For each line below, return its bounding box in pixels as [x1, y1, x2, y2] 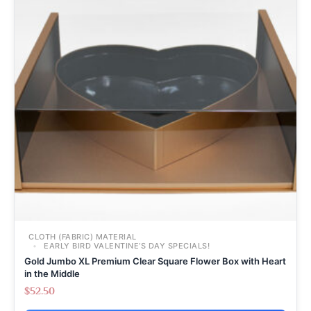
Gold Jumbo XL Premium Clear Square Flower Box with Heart [24, 255, 286, 267]
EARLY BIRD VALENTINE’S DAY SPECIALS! [41, 240, 210, 251]
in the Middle [24, 267, 80, 279]
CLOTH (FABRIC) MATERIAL [28, 231, 137, 242]
